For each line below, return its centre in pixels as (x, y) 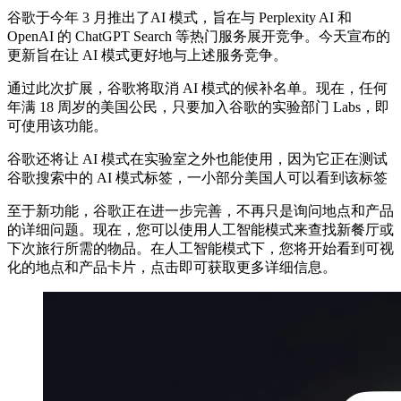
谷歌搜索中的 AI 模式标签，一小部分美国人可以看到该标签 (197, 177)
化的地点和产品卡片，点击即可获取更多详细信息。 (172, 267)
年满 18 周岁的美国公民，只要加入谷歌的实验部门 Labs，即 (198, 107)
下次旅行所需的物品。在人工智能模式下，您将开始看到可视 (200, 248)
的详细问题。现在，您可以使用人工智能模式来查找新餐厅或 (200, 229)
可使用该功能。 (59, 125)
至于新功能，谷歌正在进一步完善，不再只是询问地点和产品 (200, 210)
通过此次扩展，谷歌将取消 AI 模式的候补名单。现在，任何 (197, 88)
